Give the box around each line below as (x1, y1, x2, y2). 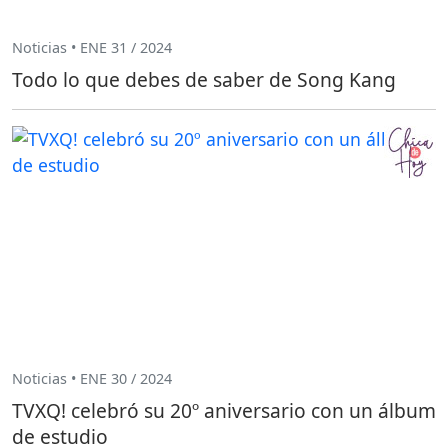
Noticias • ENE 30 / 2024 (12, 369, 172, 389)
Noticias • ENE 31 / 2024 (12, 38, 172, 58)
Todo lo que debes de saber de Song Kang (12, 65, 396, 93)
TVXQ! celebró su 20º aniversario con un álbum (12, 396, 436, 424)
